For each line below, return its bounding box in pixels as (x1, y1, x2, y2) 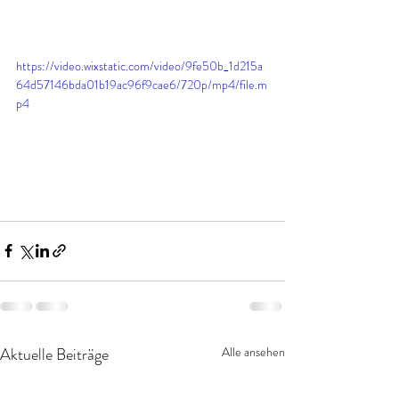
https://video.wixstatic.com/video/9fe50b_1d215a (16, 57, 263, 76)
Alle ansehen (222, 342, 285, 361)
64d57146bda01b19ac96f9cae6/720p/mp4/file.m (16, 76, 267, 94)
